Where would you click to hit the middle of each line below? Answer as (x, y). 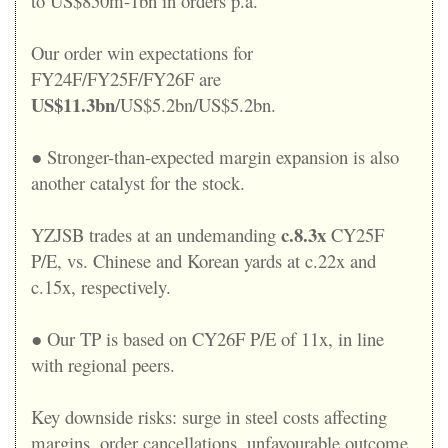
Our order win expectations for (142, 52)
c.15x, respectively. (101, 286)
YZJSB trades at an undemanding (153, 234)
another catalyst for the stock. (138, 182)
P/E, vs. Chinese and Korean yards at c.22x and (203, 260)
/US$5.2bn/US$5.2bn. (195, 104)
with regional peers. (103, 364)
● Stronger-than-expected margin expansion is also (215, 156)
